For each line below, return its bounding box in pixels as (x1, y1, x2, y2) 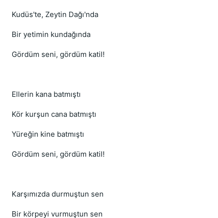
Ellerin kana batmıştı (12, 90, 81, 99)
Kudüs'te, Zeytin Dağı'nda (12, 10, 98, 19)
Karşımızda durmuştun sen (12, 189, 104, 199)
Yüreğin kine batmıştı (12, 129, 84, 139)
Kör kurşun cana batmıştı (12, 109, 96, 119)
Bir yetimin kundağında (12, 30, 91, 39)
